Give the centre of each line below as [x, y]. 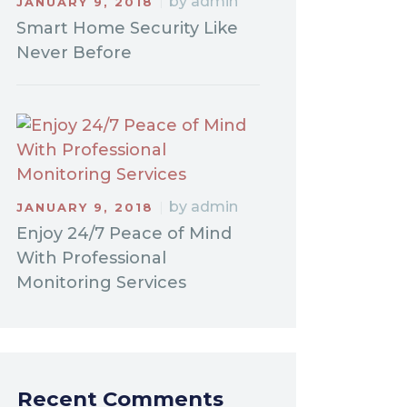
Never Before [74, 52]
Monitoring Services [101, 283]
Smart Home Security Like [127, 28]
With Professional [91, 258]
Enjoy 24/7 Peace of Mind [124, 234]
